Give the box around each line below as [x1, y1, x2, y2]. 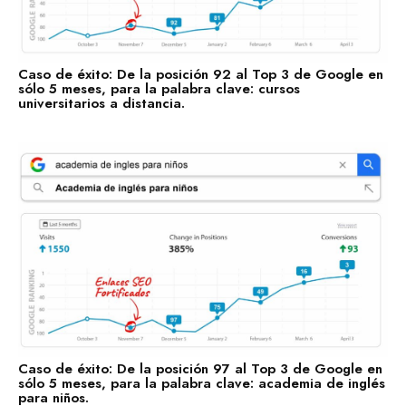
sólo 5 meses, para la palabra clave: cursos [18, 79, 300, 100]
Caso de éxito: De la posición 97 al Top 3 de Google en [18, 358, 382, 379]
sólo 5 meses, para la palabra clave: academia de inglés [18, 372, 385, 393]
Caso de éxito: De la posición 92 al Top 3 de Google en [18, 64, 383, 85]
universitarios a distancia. [18, 93, 185, 114]
